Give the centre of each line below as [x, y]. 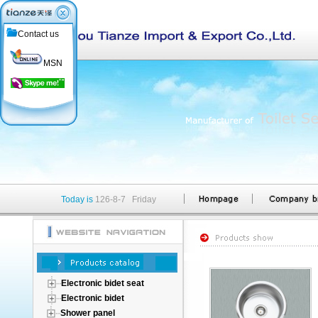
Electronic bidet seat [103, 283]
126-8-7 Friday [126, 199]
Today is [77, 199]
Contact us [38, 34]
